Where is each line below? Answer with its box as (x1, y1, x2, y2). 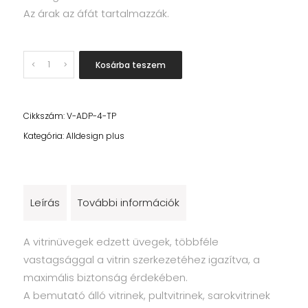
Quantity (27, 52, 71, 67)
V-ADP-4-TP (67, 110, 116, 122)
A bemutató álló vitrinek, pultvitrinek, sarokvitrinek (23, 288, 270, 302)
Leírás (30, 195, 60, 210)
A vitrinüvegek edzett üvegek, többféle (23, 234, 219, 249)
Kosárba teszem (96, 59, 166, 71)
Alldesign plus (66, 130, 124, 142)
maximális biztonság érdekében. (23, 270, 188, 285)
